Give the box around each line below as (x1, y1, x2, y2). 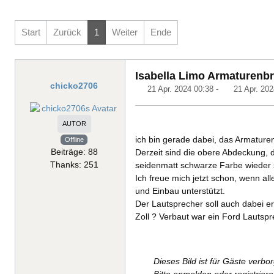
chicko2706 (50, 80, 98, 91)
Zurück (53, 27, 81, 38)
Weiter (112, 27, 138, 38)
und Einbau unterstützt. (135, 185, 225, 196)
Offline (64, 136, 84, 144)
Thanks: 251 (50, 160, 98, 170)
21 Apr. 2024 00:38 (147, 84, 214, 94)
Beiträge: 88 (50, 147, 98, 157)
